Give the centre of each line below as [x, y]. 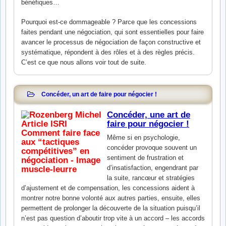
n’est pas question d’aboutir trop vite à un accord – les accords [113, 218]
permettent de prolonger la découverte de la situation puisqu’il [111, 208]
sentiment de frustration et [145, 158]
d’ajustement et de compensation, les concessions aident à [108, 188]
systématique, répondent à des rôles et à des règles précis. [108, 52]
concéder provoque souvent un [152, 148]
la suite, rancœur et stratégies [151, 178]
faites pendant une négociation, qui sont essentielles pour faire [112, 32]
